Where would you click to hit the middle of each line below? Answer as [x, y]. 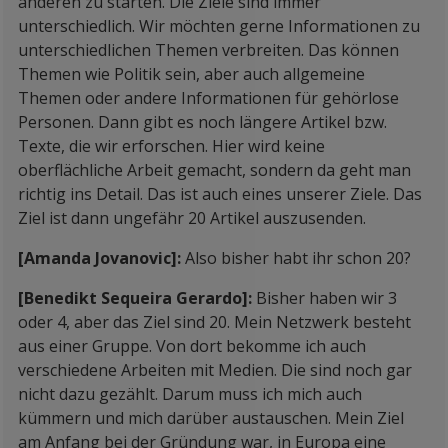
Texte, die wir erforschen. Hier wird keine [171, 146]
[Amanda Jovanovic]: [101, 258]
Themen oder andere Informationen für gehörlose [208, 98]
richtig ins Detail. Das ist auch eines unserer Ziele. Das [220, 194]
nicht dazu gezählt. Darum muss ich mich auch [190, 394]
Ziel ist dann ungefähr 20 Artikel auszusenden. [192, 218]
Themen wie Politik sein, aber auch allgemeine [191, 74]
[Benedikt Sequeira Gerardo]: [137, 298]
